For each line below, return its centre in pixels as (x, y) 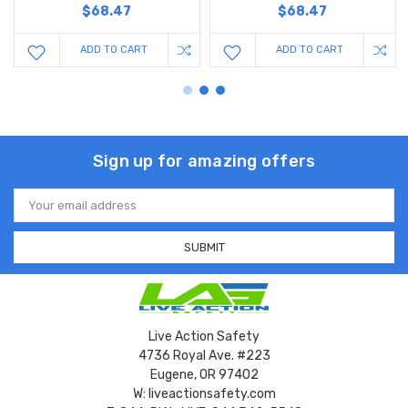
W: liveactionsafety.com (204, 394)
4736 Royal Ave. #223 (204, 356)
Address (37, 211)
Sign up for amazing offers (204, 162)
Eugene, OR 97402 (204, 375)
